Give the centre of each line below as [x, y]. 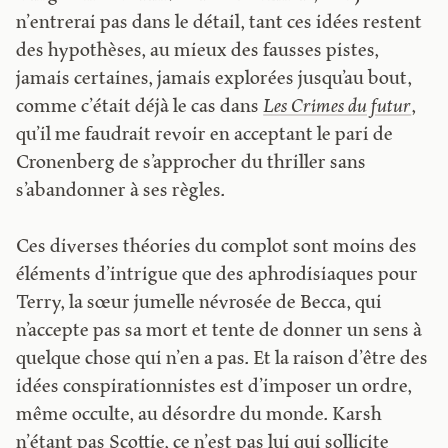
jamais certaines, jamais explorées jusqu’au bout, [214, 79]
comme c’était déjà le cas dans [140, 107]
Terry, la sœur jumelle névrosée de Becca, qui [199, 304]
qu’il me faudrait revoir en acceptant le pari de [205, 135]
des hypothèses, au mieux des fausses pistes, [198, 51]
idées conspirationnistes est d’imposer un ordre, [214, 388]
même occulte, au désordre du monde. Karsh [199, 416]
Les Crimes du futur [337, 107]
